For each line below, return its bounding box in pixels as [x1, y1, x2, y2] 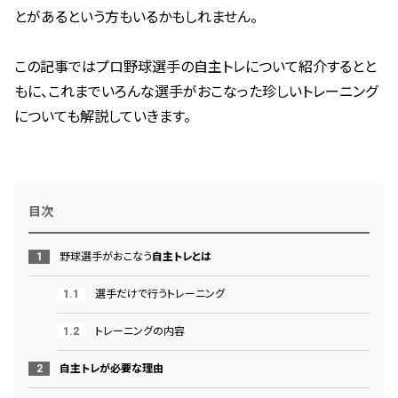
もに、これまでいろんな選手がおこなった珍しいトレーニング [14, 84, 378, 100]
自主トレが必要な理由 [60, 362, 163, 375]
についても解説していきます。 [14, 108, 191, 125]
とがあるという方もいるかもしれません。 [14, 9, 258, 26]
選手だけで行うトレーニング [92, 288, 225, 300]
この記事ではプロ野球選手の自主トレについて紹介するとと [14, 59, 377, 76]
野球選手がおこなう [57, 251, 152, 263]
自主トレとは [152, 251, 211, 263]
